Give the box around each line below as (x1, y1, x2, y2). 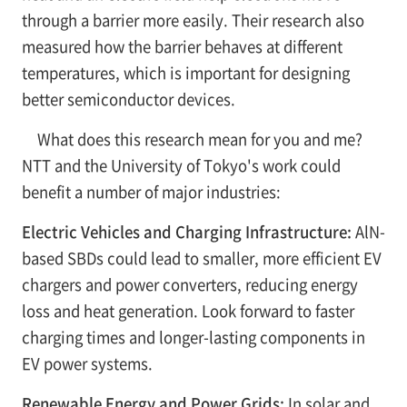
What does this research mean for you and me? (36, 127, 362, 150)
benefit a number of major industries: (21, 180, 281, 203)
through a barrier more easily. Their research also (21, 8, 364, 31)
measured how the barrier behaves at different (21, 35, 342, 57)
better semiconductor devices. (21, 87, 235, 110)
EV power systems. (21, 352, 153, 374)
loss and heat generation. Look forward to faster (21, 299, 354, 322)
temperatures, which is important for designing (21, 61, 350, 84)
